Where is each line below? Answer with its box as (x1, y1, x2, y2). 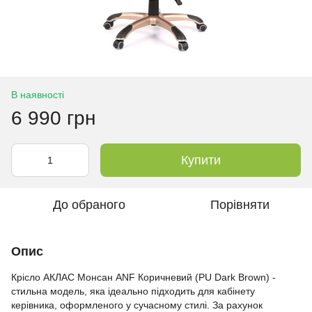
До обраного (53, 197, 125, 212)
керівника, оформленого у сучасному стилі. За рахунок (11, 299, 263, 311)
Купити (180, 153, 221, 167)
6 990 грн (11, 107, 95, 129)
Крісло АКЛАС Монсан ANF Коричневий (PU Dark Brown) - (11, 271, 276, 283)
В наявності (11, 88, 64, 100)
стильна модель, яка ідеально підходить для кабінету (11, 285, 255, 297)
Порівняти (210, 197, 270, 212)
